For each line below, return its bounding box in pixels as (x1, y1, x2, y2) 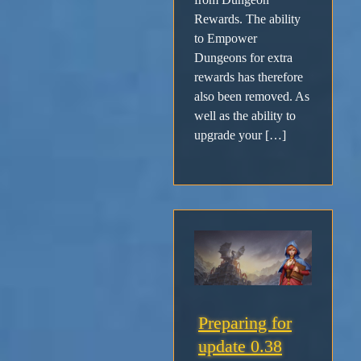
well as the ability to (194, 108, 296, 122)
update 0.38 (198, 336, 282, 357)
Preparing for (198, 313, 292, 334)
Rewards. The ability (194, 11, 301, 26)
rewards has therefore (194, 69, 303, 84)
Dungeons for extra (194, 50, 293, 64)
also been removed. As (194, 89, 309, 103)
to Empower (194, 31, 257, 45)
